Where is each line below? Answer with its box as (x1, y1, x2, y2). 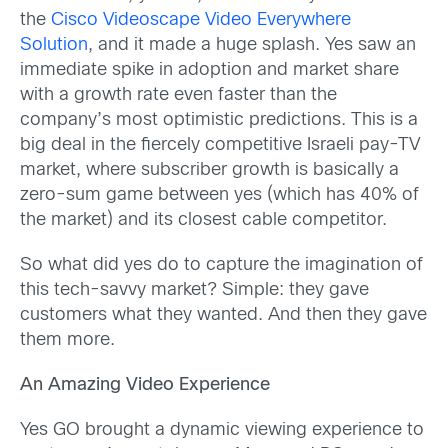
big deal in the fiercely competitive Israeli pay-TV (20, 136, 420, 154)
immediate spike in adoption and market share (20, 61, 399, 79)
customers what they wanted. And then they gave (20, 306, 427, 324)
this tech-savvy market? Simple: (20, 281, 284, 299)
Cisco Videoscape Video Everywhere (51, 11, 351, 29)
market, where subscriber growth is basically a (20, 161, 399, 179)
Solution (20, 36, 88, 54)
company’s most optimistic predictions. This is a (20, 111, 418, 129)
